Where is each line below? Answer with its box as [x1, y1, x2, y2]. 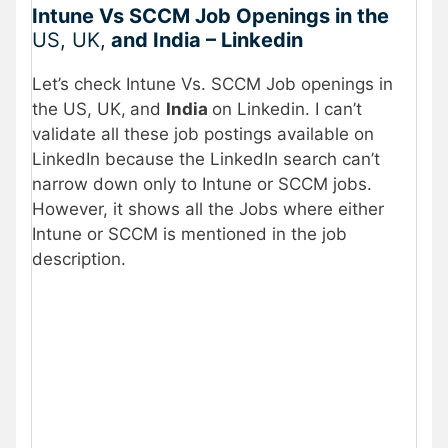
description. [32, 248, 126, 269]
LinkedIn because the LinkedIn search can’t [32, 148, 380, 169]
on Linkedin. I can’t [212, 98, 362, 119]
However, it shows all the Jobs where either [32, 198, 384, 219]
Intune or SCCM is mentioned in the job [32, 223, 347, 244]
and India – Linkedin [106, 27, 303, 52]
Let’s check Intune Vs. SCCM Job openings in [32, 73, 393, 94]
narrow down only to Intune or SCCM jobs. [32, 173, 372, 194]
